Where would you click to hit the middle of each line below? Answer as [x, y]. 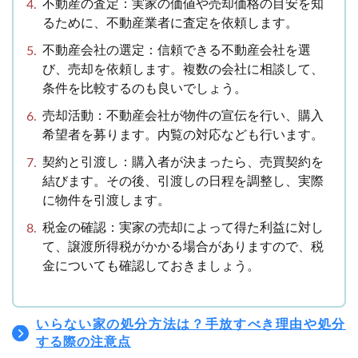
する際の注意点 [84, 342]
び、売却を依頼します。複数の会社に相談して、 [183, 70]
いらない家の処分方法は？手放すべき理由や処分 [191, 325]
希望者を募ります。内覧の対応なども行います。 [183, 135]
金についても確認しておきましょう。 [151, 267]
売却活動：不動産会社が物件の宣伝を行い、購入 [183, 116]
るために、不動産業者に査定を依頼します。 [170, 24]
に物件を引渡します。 [106, 201]
